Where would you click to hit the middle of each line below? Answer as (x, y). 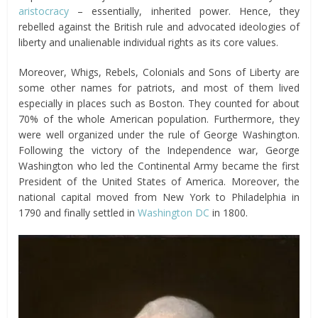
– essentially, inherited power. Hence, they (188, 11)
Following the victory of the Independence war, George (159, 150)
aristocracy (48, 11)
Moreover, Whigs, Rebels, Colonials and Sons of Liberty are (159, 72)
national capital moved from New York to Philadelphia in (159, 197)
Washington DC (174, 213)
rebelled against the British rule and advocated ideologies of (159, 27)
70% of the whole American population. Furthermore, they (159, 119)
